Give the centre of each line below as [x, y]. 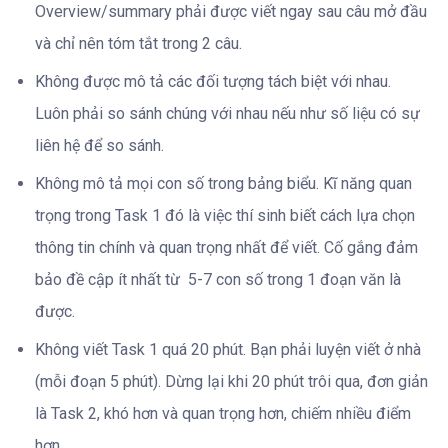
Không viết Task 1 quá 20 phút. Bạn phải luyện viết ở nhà [228, 349]
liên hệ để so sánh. [99, 145]
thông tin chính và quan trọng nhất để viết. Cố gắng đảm [226, 247]
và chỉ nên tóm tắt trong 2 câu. [138, 43]
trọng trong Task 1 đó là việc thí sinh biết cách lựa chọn [225, 215]
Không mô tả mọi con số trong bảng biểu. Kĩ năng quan [223, 183]
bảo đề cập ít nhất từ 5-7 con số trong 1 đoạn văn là [218, 279]
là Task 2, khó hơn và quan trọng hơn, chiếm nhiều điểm [223, 413]
